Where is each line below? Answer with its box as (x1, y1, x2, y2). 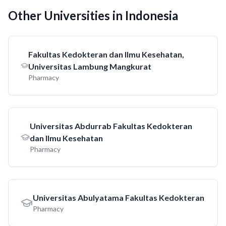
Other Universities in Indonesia (8, 8, 178, 23)
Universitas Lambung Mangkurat (28, 62, 152, 71)
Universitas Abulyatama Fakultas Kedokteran (33, 193, 204, 202)
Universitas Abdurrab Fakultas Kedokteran (29, 121, 192, 131)
